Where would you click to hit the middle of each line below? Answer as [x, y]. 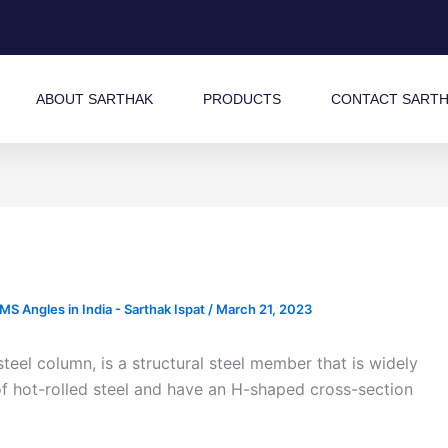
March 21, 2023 [264, 309]
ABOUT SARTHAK [94, 99]
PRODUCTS [241, 99]
